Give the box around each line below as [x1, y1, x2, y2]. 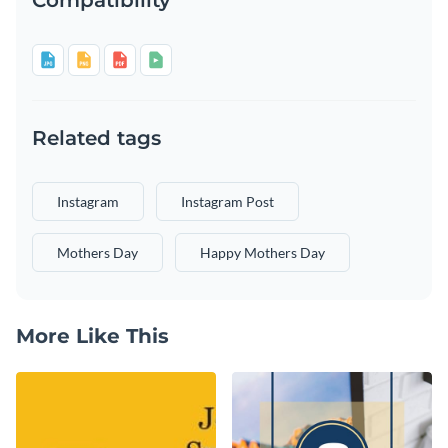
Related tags [32, 125, 161, 150]
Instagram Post [181, 192, 274, 210]
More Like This [16, 323, 169, 348]
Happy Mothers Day [200, 243, 325, 261]
